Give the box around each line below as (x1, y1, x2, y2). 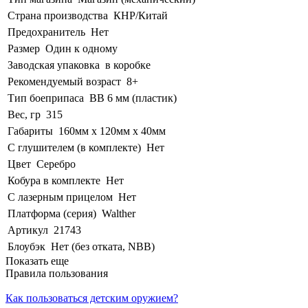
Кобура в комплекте (8, 174, 100, 186)
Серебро (36, 157, 76, 170)
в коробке (105, 58, 151, 71)
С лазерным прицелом (8, 190, 113, 203)
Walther (102, 207, 135, 219)
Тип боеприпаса (8, 91, 84, 104)
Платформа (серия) (8, 207, 96, 219)
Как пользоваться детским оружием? (5, 291, 178, 304)
